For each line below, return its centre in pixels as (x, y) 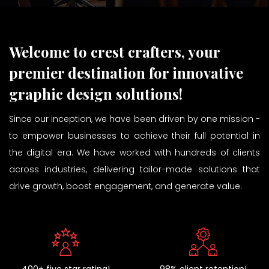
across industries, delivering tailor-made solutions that (134, 169)
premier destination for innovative (126, 73)
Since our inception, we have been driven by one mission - (134, 119)
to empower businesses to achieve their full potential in (134, 136)
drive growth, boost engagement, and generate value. (125, 186)
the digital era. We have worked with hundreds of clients (134, 153)
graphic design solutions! (96, 94)
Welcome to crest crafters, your (114, 52)
